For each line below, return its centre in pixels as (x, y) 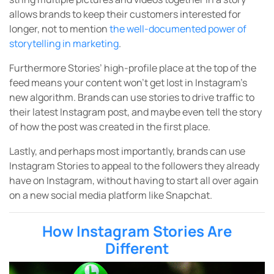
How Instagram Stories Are (137, 231)
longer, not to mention (59, 29)
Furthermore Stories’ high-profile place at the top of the (133, 68)
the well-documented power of (178, 29)
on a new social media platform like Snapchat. (111, 195)
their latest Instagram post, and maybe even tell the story (135, 112)
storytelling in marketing (64, 44)
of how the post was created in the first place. (110, 127)
